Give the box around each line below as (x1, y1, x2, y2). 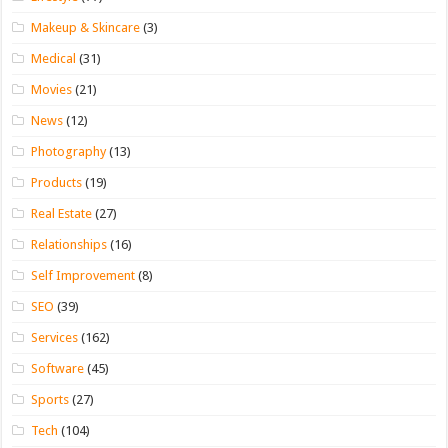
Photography (31, 143, 107, 159)
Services (31, 329, 79, 345)
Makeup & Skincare (31, 19, 141, 35)
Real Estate (31, 205, 93, 221)
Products (31, 174, 83, 190)
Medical (31, 50, 77, 66)
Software (31, 360, 85, 376)
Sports (31, 391, 70, 407)
